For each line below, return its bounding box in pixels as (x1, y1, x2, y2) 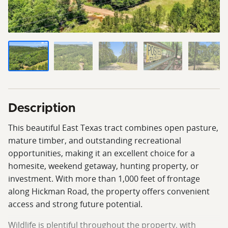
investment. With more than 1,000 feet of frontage (8, 173, 200, 184)
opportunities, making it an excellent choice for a (8, 147, 195, 159)
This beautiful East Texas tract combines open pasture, (8, 122, 218, 133)
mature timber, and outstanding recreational (8, 134, 181, 146)
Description (8, 102, 75, 115)
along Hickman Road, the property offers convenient (8, 185, 210, 197)
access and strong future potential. (8, 198, 142, 210)
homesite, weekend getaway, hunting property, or (8, 160, 199, 172)
